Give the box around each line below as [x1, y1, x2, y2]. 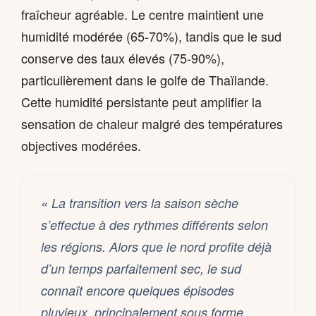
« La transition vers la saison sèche [41, 194, 238, 212]
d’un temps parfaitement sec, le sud [41, 260, 241, 278]
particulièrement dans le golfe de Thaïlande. [21, 71, 269, 90]
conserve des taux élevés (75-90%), [21, 49, 224, 68]
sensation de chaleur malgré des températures [21, 114, 283, 133]
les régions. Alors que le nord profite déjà [41, 238, 272, 256]
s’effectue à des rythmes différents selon [41, 216, 268, 234]
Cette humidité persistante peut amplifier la [21, 92, 262, 111]
